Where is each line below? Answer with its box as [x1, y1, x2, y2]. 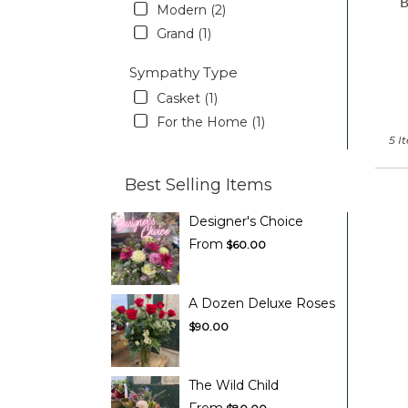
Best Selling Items [125, 175, 272, 196]
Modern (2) [157, 2, 226, 19]
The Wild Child [189, 377, 279, 394]
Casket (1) [157, 90, 218, 107]
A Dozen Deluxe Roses [189, 295, 335, 312]
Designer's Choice [189, 213, 303, 230]
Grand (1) [157, 25, 211, 43]
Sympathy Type [129, 64, 238, 82]
